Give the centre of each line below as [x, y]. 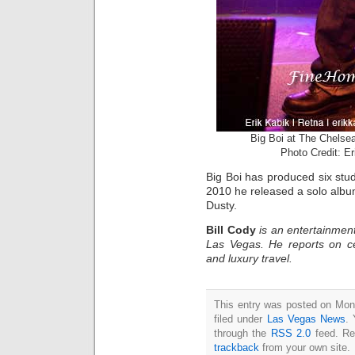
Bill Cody [231, 229]
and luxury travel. [249, 258]
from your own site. [305, 347]
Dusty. [221, 206]
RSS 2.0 [291, 333]
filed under [240, 319]
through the [242, 333]
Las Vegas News [306, 319]
